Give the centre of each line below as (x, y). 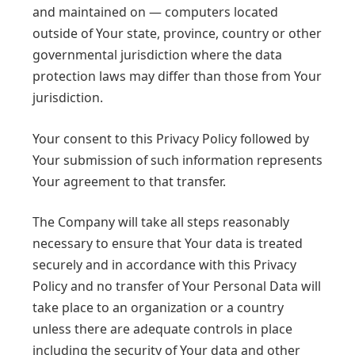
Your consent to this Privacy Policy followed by (171, 138)
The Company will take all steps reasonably (161, 222)
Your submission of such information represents (177, 160)
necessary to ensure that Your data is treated (168, 244)
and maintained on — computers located (155, 12)
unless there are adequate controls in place (162, 329)
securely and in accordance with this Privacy (164, 265)
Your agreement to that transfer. (129, 181)
